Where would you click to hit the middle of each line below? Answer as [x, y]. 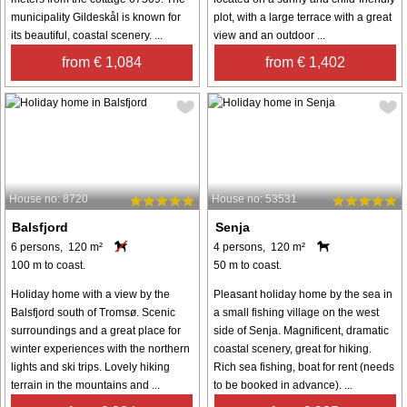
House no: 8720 [49, 199]
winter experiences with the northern [100, 349]
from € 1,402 [305, 63]
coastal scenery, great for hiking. [293, 349]
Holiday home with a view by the [90, 295]
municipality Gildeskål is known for [96, 18]
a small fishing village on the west [297, 313]
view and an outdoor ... [270, 36]
